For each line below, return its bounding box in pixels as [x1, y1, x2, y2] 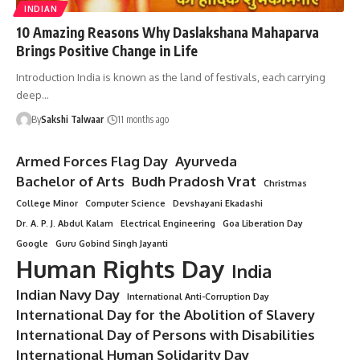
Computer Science [85, 197, 166, 209]
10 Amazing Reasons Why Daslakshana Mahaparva [16, 22, 319, 41]
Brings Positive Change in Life [16, 41, 198, 59]
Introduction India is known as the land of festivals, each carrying [16, 70, 325, 84]
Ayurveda [175, 152, 237, 170]
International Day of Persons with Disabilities [16, 325, 315, 343]
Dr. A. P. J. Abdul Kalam [16, 217, 113, 229]
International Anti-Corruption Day [127, 290, 269, 302]
